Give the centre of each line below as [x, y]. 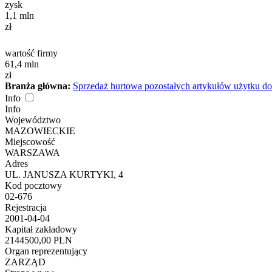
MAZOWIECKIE [40, 131]
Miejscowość [30, 142]
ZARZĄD [25, 262]
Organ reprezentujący [46, 251]
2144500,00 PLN [39, 240]
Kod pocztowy [33, 186]
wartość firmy [31, 53]
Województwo [33, 120]
